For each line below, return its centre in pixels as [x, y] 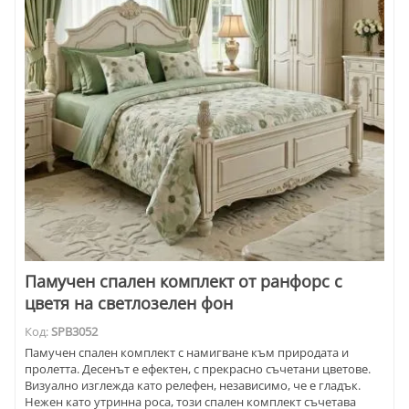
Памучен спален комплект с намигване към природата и [187, 352]
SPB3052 [74, 332]
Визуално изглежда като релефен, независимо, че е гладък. [193, 385]
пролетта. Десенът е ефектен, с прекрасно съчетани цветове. [198, 369]
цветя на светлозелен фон [129, 304]
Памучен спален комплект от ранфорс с [184, 282]
